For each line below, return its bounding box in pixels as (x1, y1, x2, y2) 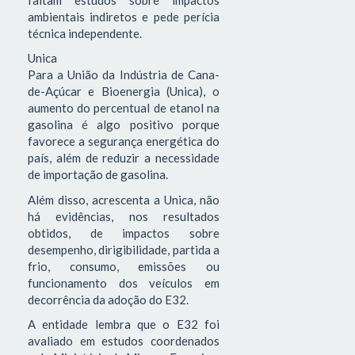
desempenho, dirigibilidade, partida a (28, 242, 219, 257)
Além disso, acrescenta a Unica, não (28, 192, 219, 207)
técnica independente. (28, 25, 142, 40)
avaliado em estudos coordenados (28, 334, 219, 349)
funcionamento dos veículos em (28, 275, 219, 290)
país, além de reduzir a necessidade (28, 151, 219, 166)
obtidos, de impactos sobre (28, 225, 219, 240)
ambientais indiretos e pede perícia (28, 9, 219, 24)
